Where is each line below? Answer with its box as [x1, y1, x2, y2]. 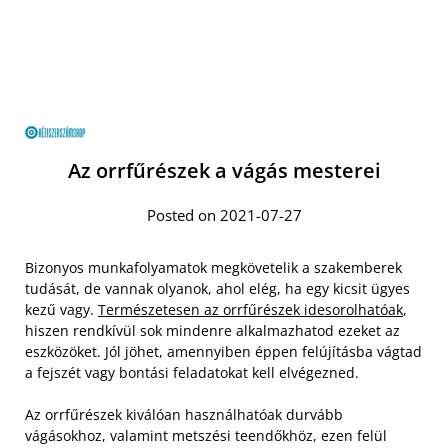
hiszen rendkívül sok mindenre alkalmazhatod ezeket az [25, 321, 400, 340]
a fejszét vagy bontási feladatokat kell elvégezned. [25, 363, 359, 382]
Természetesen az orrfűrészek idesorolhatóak [98, 300, 403, 319]
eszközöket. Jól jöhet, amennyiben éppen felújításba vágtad [25, 342, 422, 361]
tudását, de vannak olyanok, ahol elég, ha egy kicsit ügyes [25, 279, 410, 298]
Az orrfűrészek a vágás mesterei [67, 157, 381, 184]
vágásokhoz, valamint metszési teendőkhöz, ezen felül [25, 426, 387, 445]
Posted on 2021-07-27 [146, 205, 302, 225]
